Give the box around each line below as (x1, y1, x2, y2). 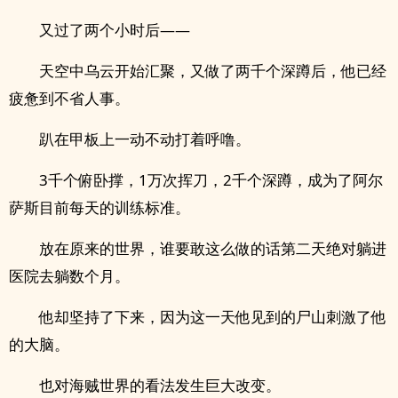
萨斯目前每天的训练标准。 (9, 197, 190, 218)
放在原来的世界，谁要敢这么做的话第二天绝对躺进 (39, 238, 386, 259)
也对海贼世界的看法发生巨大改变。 (39, 375, 281, 395)
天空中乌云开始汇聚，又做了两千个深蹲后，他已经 (39, 60, 386, 81)
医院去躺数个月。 (9, 266, 130, 286)
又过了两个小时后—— (39, 20, 190, 40)
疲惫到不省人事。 (9, 88, 130, 108)
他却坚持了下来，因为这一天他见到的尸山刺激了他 (39, 306, 386, 327)
